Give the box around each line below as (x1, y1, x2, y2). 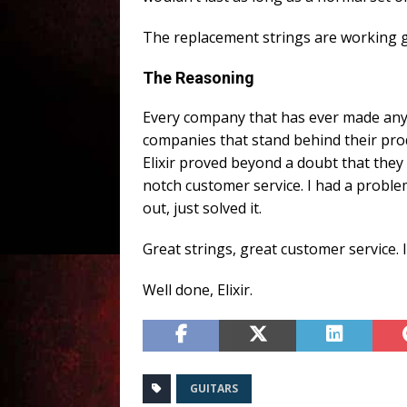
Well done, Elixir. (143, 280, 253, 301)
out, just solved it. (143, 198, 262, 219)
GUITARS (190, 381, 238, 397)
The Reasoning (143, 68, 254, 88)
